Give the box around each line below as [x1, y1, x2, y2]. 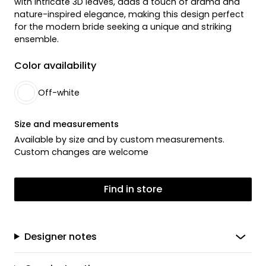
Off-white [38, 87, 80, 99]
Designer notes [24, 229, 97, 243]
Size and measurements [14, 118, 119, 130]
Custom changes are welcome [14, 145, 148, 158]
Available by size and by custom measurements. [14, 133, 224, 145]
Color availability [14, 59, 96, 73]
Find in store [104, 182, 162, 197]
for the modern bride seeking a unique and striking [14, 20, 232, 33]
